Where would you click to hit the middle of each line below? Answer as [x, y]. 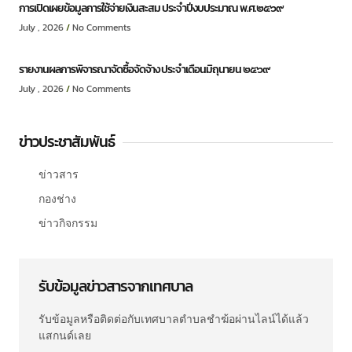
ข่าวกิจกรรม [68, 224]
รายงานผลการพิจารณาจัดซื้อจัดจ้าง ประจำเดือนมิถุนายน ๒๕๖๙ [144, 70]
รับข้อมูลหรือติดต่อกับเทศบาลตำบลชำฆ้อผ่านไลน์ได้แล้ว [174, 320]
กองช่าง [57, 200]
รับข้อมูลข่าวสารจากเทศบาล [115, 287]
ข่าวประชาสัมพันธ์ [67, 142]
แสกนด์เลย [65, 336]
